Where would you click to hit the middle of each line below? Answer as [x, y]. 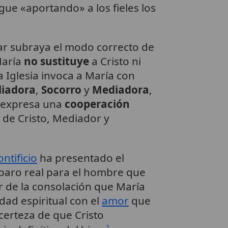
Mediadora [120, 90]
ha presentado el [80, 158]
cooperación [97, 104]
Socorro [61, 90]
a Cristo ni [115, 61]
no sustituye [56, 61]
